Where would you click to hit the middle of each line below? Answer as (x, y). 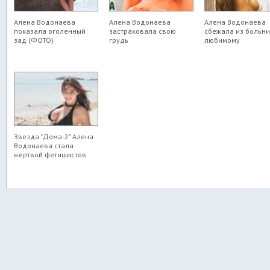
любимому (222, 40)
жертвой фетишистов (50, 155)
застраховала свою (143, 31)
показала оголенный (50, 31)
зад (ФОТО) (34, 40)
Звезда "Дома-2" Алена (54, 137)
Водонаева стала (44, 146)
